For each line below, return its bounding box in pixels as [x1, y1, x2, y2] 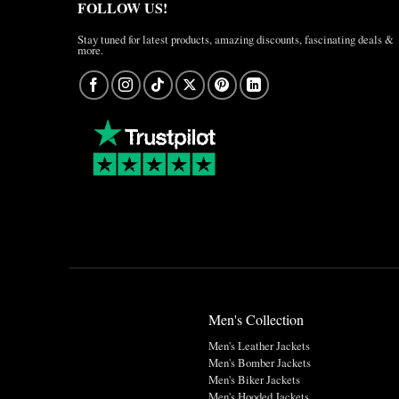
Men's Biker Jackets [208, 371, 300, 388]
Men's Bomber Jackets [208, 354, 311, 371]
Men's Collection [208, 310, 304, 330]
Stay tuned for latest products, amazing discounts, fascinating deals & [77, 31, 394, 48]
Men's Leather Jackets [208, 338, 310, 354]
